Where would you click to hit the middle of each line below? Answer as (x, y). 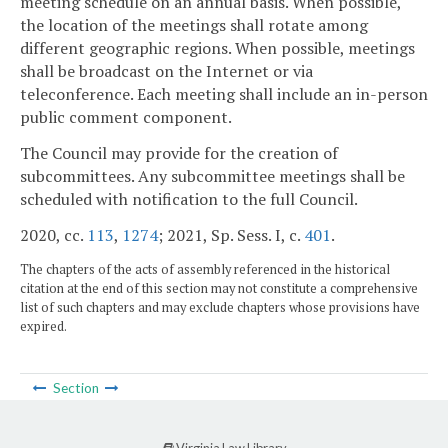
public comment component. (126, 117)
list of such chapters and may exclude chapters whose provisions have (220, 307)
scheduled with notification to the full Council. (189, 199)
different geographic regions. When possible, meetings (217, 48)
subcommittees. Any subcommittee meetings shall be (212, 176)
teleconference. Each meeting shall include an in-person (224, 94)
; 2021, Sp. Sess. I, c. (231, 235)
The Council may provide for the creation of (179, 153)
